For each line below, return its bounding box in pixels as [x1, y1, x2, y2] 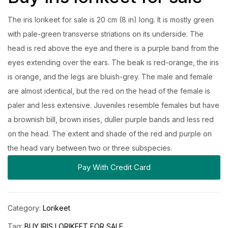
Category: [8, 204, 43, 212]
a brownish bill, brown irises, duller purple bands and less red [8, 115, 214, 124]
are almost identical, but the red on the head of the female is [8, 87, 210, 95]
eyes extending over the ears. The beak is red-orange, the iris [8, 58, 219, 67]
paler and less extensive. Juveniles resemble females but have [8, 101, 219, 109]
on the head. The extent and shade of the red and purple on [8, 129, 212, 138]
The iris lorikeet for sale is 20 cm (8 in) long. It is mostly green [8, 15, 214, 24]
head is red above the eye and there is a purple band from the [8, 44, 219, 52]
